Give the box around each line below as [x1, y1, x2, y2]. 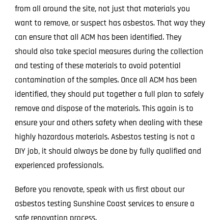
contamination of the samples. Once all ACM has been [14, 75, 197, 86]
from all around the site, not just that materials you [14, 3, 190, 15]
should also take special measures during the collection [14, 46, 203, 57]
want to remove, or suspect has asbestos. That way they [14, 18, 205, 29]
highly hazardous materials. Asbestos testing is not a [14, 132, 195, 143]
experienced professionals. [14, 160, 104, 171]
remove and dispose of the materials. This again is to [14, 103, 193, 114]
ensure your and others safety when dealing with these [14, 117, 202, 129]
